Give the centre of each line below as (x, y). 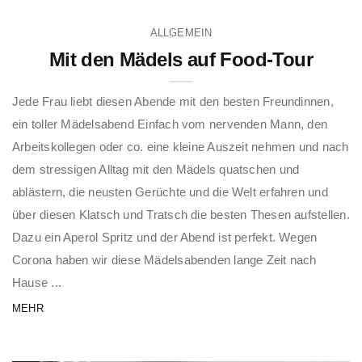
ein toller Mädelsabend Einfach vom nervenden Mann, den (170, 124)
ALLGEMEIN (181, 33)
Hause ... (37, 283)
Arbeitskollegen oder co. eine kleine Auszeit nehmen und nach (181, 147)
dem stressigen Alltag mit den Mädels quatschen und (156, 170)
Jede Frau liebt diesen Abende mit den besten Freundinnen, (173, 102)
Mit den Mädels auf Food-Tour (181, 60)
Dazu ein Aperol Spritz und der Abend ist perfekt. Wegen (165, 238)
